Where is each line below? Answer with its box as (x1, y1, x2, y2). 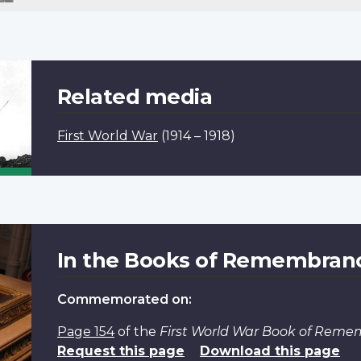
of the (114, 323, 160, 339)
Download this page (199, 342, 340, 359)
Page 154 (56, 323, 114, 339)
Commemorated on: (56, 291, 192, 307)
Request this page (56, 342, 185, 359)
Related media (56, 83, 213, 109)
